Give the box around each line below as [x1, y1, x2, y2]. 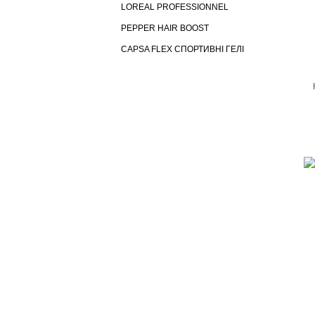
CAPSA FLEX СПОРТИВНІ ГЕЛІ [121, 44, 244, 54]
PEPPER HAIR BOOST [121, 23, 209, 33]
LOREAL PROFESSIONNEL [121, 2, 229, 12]
